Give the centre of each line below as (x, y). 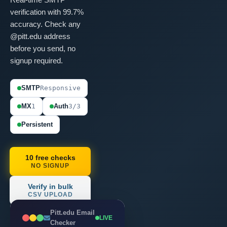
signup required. (36, 61)
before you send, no (43, 48)
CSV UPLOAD (50, 195)
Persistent (37, 124)
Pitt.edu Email (72, 213)
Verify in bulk (50, 186)
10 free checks (50, 158)
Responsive (60, 88)
